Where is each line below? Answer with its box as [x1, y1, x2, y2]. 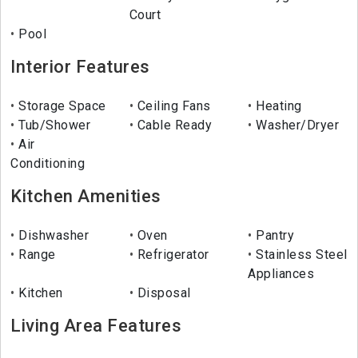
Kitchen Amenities [10, 186, 161, 207]
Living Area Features [10, 316, 181, 336]
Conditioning [10, 156, 85, 172]
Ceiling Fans [133, 98, 211, 114]
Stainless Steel [252, 247, 348, 263]
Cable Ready [133, 117, 213, 133]
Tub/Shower [14, 117, 90, 133]
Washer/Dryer [252, 117, 340, 133]
